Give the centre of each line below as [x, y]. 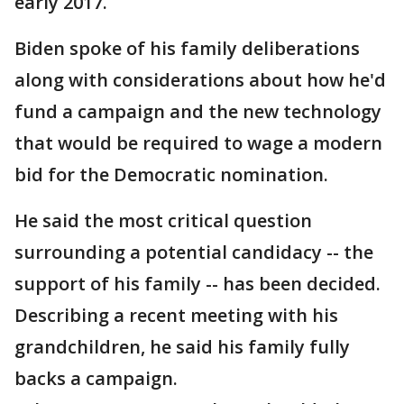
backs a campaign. [96, 378]
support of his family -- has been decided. [197, 284]
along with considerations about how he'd [200, 80]
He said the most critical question [163, 220]
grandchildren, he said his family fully [182, 347]
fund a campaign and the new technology [198, 111]
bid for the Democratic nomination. [171, 174]
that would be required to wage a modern [198, 143]
